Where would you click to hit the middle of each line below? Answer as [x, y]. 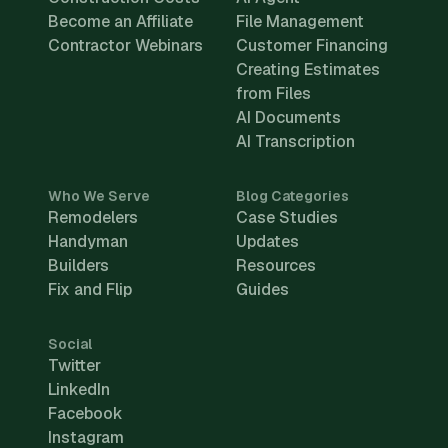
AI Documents [288, 117]
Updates [267, 241]
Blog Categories [292, 195]
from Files [273, 93]
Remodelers [93, 217]
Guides [262, 289]
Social [70, 343]
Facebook [85, 413]
